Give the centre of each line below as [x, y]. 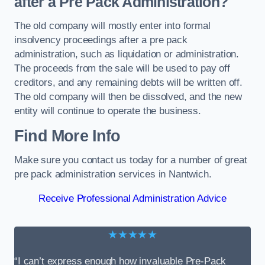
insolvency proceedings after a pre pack [101, 40]
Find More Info [67, 136]
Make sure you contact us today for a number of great [131, 160]
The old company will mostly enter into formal [112, 26]
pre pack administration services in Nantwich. [113, 174]
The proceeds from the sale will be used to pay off [122, 69]
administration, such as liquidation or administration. [127, 54]
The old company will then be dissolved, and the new [128, 97]
